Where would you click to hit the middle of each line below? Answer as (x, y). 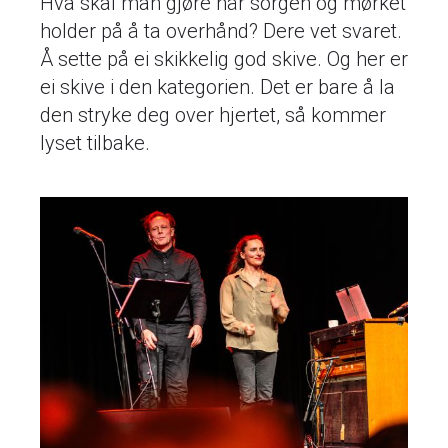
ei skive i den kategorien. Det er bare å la (217, 87)
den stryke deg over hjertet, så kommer (213, 115)
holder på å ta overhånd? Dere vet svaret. (221, 31)
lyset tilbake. (95, 143)
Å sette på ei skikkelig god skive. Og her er (224, 59)
